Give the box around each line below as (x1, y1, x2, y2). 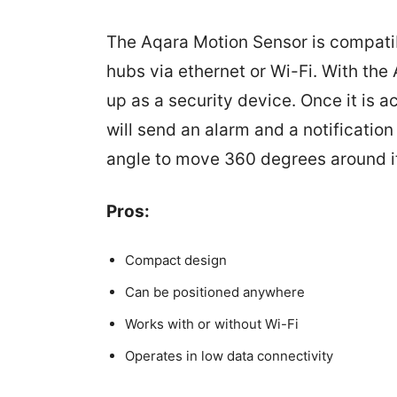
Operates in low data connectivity (125, 347, 333, 365)
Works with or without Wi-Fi (125, 315, 299, 333)
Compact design (125, 252, 227, 269)
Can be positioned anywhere (125, 284, 305, 301)
